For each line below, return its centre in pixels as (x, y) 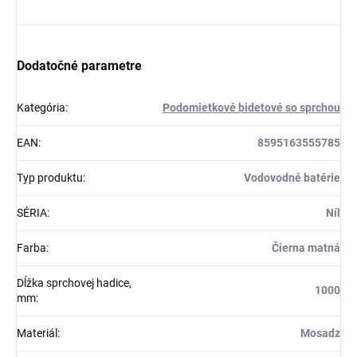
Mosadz (320, 333)
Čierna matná (306, 247)
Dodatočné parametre (79, 65)
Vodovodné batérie (292, 177)
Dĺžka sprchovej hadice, (74, 282)
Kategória (41, 107)
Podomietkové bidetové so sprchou (251, 107)
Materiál (37, 333)
